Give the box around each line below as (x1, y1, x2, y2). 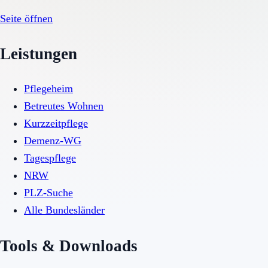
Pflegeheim (24, 83, 73, 95)
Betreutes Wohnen (24, 100, 103, 112)
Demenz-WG (24, 135, 81, 147)
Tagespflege (24, 152, 76, 165)
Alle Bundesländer (24, 204, 105, 217)
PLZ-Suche (24, 187, 73, 199)
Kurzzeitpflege (24, 117, 88, 130)
